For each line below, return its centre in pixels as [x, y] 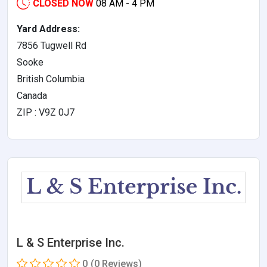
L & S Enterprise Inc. [71, 243]
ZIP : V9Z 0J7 [46, 113]
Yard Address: [48, 29]
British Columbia [51, 79]
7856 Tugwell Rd [52, 46]
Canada [32, 96]
